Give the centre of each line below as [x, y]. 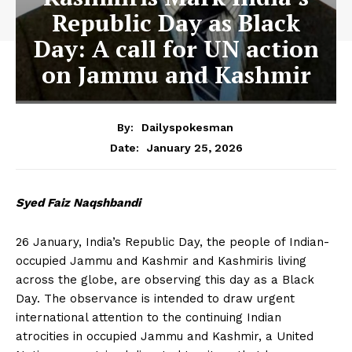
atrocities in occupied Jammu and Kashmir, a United [165, 336]
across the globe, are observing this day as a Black [165, 279]
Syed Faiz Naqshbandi [78, 202]
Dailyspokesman [187, 127]
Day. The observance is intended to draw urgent [155, 298]
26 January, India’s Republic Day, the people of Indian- [172, 242]
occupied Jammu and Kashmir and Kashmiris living [161, 260]
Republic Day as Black [176, 23]
